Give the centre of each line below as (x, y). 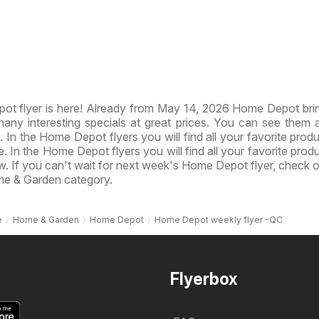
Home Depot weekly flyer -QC (218, 220)
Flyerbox (204, 279)
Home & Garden (46, 220)
